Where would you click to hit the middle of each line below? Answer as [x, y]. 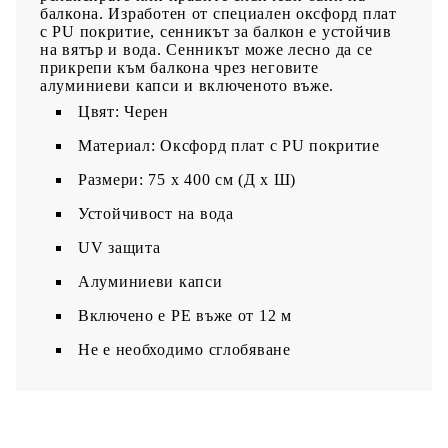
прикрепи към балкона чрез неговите [179, 67]
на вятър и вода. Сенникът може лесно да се [206, 49]
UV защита [119, 247]
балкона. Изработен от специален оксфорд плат [218, 13]
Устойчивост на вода [156, 213]
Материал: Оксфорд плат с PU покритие [229, 145]
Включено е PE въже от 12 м [185, 315]
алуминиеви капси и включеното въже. [187, 85]
